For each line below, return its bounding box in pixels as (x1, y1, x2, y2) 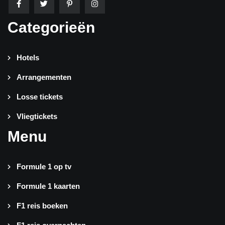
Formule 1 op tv (16, 162, 71, 171)
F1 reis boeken (16, 201, 68, 210)
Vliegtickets (16, 112, 57, 121)
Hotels (16, 53, 39, 62)
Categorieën (8, 19, 95, 36)
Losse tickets (16, 92, 63, 101)
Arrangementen (16, 73, 71, 82)
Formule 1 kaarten (16, 182, 80, 191)
